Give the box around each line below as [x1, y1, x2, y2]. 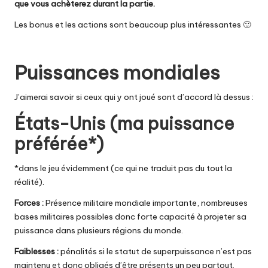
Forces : [14, 197, 45, 208]
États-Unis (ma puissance [14, 112, 234, 135]
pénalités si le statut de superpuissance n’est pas [60, 245, 252, 257]
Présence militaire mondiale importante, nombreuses [45, 197, 248, 208]
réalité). [14, 176, 44, 187]
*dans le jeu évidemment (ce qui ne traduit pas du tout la [14, 162, 232, 173]
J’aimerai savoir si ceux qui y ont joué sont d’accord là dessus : [14, 91, 254, 102]
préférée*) [14, 132, 103, 155]
